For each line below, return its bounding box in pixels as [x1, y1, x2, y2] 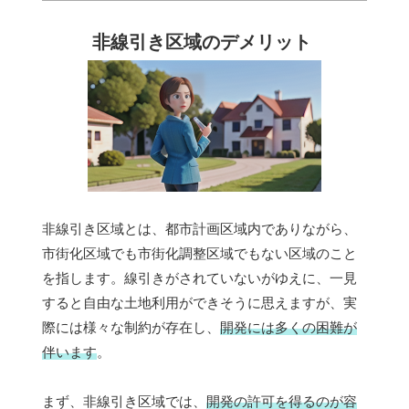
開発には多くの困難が [220, 320, 357, 336]
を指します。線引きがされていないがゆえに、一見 [42, 270, 357, 287]
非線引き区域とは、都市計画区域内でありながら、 [42, 221, 357, 237]
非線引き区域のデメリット [91, 32, 311, 53]
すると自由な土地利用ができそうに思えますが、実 [42, 295, 357, 311]
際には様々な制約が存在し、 [42, 320, 220, 336]
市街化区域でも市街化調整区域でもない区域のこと [42, 246, 357, 262]
